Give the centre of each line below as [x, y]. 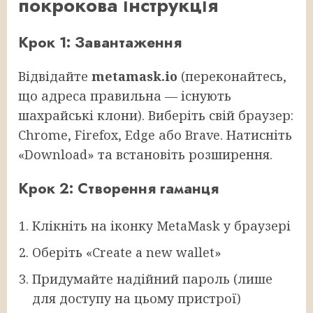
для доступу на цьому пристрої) [137, 299]
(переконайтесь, [232, 77]
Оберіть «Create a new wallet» [127, 253]
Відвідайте [55, 77]
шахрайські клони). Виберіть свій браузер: [156, 116]
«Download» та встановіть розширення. [145, 155]
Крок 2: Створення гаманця [118, 189]
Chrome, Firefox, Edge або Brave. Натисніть [155, 135]
